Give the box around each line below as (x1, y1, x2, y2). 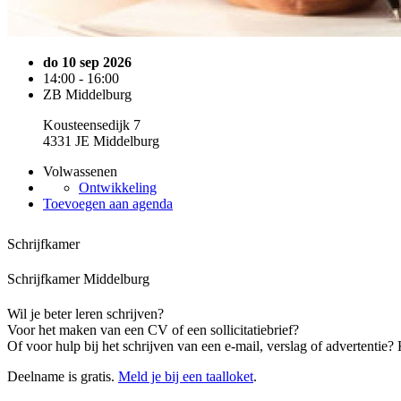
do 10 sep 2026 (43, 55, 132, 70)
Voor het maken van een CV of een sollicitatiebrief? (7, 322, 299, 338)
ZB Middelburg (43, 87, 132, 102)
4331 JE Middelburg (43, 133, 159, 149)
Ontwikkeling (79, 180, 157, 195)
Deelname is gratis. (7, 369, 118, 385)
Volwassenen (43, 164, 117, 179)
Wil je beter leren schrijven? (7, 306, 164, 322)
